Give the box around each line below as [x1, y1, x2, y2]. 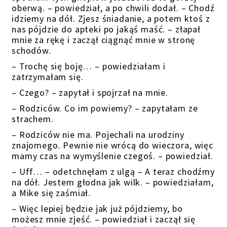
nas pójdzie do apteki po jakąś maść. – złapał [12, 23, 201, 35]
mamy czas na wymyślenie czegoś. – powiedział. [12, 150, 213, 162]
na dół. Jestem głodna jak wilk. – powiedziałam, [12, 176, 214, 188]
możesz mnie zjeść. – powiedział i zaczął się [12, 213, 196, 225]
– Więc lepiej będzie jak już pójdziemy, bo [12, 203, 183, 214]
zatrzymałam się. [12, 71, 84, 83]
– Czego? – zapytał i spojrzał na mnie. [12, 87, 169, 98]
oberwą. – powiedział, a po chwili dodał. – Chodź [12, 2, 215, 14]
